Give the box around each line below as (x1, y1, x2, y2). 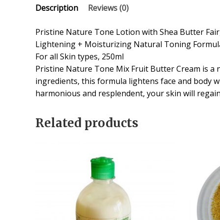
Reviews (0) (88, 2, 129, 13)
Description (35, 2, 78, 13)
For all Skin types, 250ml (35, 51, 124, 62)
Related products (35, 115, 138, 131)
